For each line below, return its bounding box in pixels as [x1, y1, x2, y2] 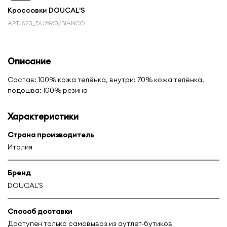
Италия [8, 142, 32, 152]
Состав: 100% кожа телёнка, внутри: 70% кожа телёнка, [8, 74, 204, 84]
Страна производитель [8, 130, 94, 139]
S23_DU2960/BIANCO [22, 19, 85, 27]
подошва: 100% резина [8, 85, 88, 95]
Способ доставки [8, 206, 72, 216]
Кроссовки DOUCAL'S [8, 5, 85, 15]
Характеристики [8, 110, 79, 122]
